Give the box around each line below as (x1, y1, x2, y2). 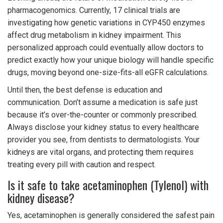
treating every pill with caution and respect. (7, 160, 156, 170)
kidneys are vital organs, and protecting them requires (7, 147, 194, 157)
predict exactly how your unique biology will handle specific (7, 55, 214, 65)
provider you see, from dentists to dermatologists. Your (7, 135, 200, 145)
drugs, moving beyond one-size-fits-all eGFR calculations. (7, 68, 209, 78)
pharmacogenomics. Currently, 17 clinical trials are (7, 5, 180, 15)
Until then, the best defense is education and (7, 85, 162, 95)
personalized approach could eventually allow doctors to (7, 43, 204, 53)
